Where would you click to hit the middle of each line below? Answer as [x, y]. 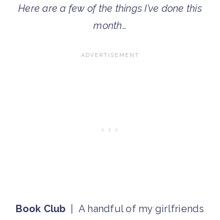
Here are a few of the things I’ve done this [110, 9]
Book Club [41, 209]
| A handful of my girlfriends [135, 209]
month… [110, 26]
